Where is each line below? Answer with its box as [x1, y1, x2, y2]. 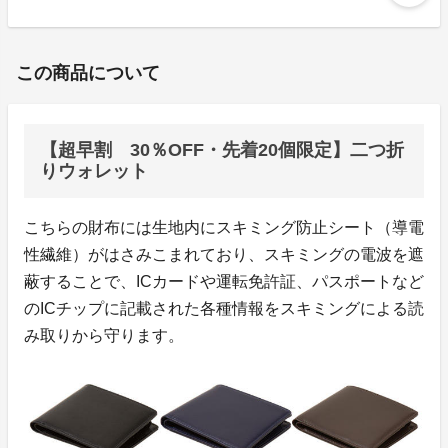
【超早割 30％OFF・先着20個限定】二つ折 [40, 140, 404, 161]
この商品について [16, 63, 160, 84]
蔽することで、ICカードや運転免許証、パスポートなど [24, 273, 424, 291]
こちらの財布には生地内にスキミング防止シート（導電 [24, 219, 424, 237]
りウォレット [40, 161, 148, 182]
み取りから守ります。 [24, 327, 184, 345]
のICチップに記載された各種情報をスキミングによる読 [24, 300, 424, 318]
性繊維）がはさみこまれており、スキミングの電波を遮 [24, 246, 424, 264]
